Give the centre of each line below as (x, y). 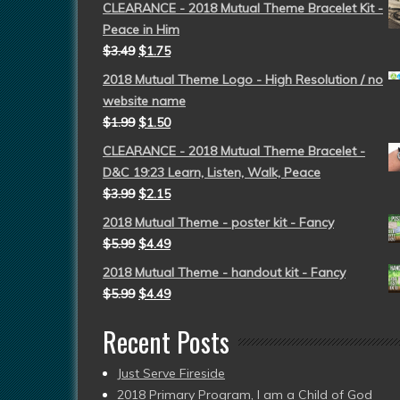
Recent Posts (166, 342)
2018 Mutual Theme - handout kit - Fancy (224, 272)
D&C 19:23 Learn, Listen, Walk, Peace (212, 172)
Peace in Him (141, 29)
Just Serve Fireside (171, 373)
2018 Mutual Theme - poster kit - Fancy (218, 222)
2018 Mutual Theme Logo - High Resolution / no (243, 79)
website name (144, 101)
